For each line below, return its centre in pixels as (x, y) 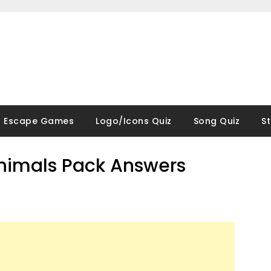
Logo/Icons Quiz (134, 121)
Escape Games (39, 121)
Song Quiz (216, 121)
